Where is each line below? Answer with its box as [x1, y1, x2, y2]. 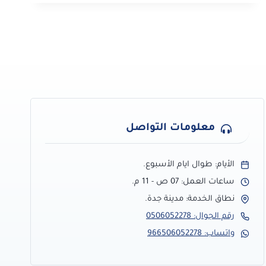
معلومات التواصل [126, 122, 215, 134]
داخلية [178, 56, 201, 65]
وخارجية [172, 68, 201, 77]
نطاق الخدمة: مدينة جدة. [145, 194, 235, 204]
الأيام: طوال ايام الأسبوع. [143, 160, 235, 169]
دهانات [173, 43, 201, 52]
